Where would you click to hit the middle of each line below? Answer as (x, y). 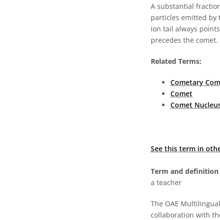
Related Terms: (176, 61)
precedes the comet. (184, 40)
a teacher (166, 182)
